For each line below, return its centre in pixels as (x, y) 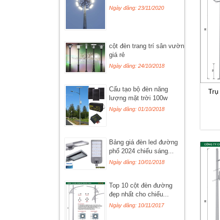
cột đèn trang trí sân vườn (147, 46)
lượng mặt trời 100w (138, 98)
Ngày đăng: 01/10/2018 (137, 109)
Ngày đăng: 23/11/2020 (137, 8)
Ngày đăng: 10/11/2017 (137, 206)
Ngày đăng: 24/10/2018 (137, 66)
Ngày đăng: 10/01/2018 (137, 162)
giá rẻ (117, 55)
